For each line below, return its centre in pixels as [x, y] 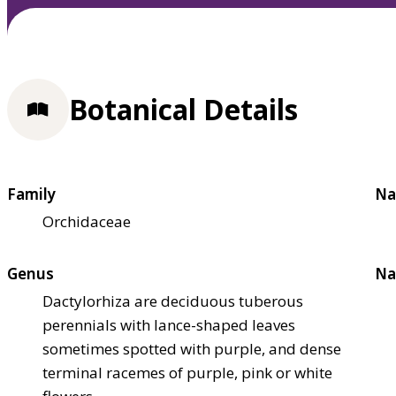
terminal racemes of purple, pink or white [187, 372]
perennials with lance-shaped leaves [169, 324]
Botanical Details [183, 110]
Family [31, 194]
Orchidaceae [87, 221]
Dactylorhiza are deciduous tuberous [173, 301]
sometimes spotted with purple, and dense [192, 348]
